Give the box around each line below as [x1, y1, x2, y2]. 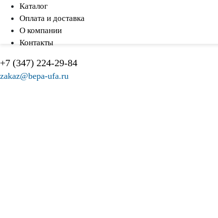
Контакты [19, 38, 53, 47]
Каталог [19, 1, 48, 11]
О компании [19, 26, 62, 35]
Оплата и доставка [19, 14, 85, 23]
